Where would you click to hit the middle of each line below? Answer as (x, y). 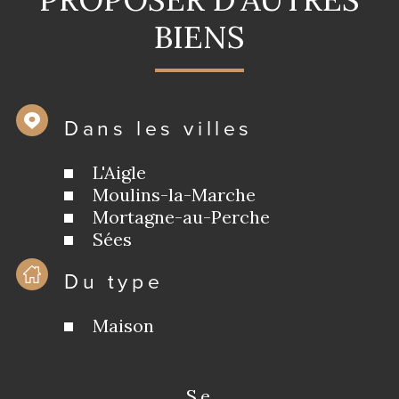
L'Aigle (119, 172)
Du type (114, 281)
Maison (123, 325)
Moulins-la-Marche (174, 194)
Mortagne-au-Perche (181, 216)
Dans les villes (159, 128)
